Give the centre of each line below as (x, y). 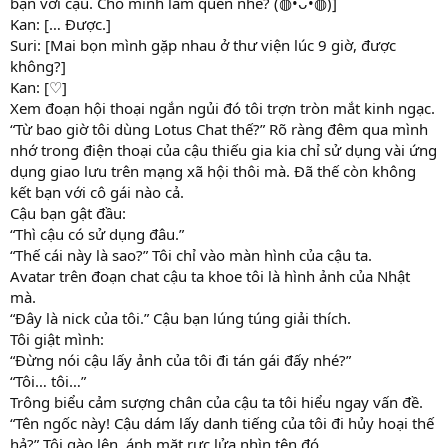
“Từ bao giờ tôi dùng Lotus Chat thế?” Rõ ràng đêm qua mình (219, 128)
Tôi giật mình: (57, 338)
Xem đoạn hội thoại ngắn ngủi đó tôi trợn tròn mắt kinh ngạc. (222, 107)
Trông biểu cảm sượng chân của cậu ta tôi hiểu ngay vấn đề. (216, 401)
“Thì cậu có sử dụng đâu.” (97, 233)
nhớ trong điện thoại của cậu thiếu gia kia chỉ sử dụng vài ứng (223, 149)
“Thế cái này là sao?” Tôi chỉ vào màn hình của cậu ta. (191, 254)
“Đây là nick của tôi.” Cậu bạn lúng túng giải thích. (180, 317)
